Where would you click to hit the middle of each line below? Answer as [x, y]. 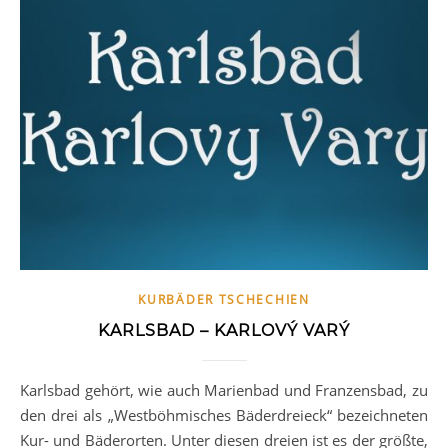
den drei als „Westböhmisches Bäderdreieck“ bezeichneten [224, 415]
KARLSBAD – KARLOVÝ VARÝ [224, 331]
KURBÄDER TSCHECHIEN [224, 300]
